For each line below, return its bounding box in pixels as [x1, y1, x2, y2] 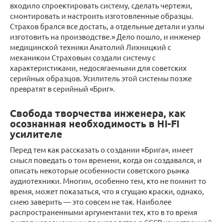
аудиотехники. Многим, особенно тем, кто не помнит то [10, 176, 206, 186]
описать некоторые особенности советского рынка [10, 166, 189, 175]
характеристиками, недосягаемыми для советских [10, 63, 187, 73]
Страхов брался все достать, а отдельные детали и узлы [10, 21, 204, 31]
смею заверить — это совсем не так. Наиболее [10, 197, 171, 207]
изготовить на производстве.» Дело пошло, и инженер [10, 32, 201, 42]
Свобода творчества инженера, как [10, 107, 186, 120]
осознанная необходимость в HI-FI [10, 117, 179, 130]
